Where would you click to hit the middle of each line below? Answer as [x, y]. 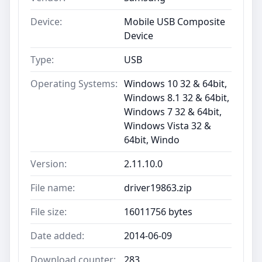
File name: [53, 188]
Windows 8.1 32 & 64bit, [177, 98]
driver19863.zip [158, 188]
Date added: [57, 236]
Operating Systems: [74, 84]
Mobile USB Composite [175, 22]
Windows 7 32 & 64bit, [173, 112]
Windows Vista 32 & [168, 126]
